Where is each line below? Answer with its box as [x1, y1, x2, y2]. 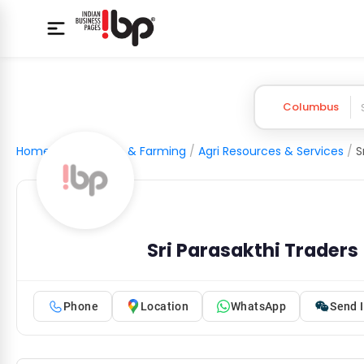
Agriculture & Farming [63, 143, 186, 159]
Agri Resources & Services [198, 143, 344, 159]
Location [140, 299, 189, 313]
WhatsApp [231, 299, 287, 313]
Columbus [282, 99, 339, 115]
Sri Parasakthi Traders [147, 237, 358, 263]
